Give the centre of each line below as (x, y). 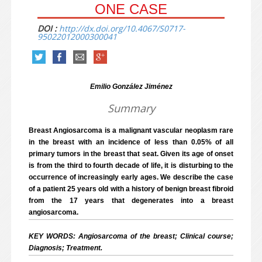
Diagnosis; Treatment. (65, 248)
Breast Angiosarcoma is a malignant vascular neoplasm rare (131, 130)
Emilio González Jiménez (131, 87)
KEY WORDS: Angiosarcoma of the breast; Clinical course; (131, 236)
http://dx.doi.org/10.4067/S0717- (122, 28)
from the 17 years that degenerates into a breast (131, 201)
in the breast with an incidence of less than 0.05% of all (131, 142)
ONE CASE (131, 9)
